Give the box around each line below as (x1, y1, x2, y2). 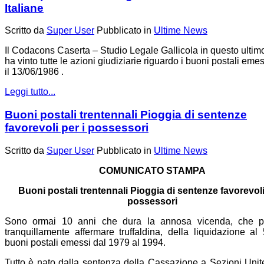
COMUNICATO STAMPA (98, 165, 206, 176)
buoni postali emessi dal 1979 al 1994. (5, 237, 166, 247)
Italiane (5, 1, 44, 14)
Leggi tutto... (5, 87, 55, 97)
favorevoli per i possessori (5, 121, 148, 134)
